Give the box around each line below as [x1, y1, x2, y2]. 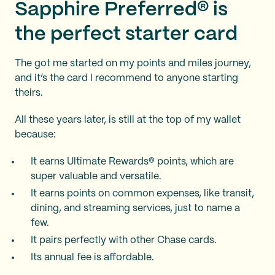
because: [15, 130, 56, 139]
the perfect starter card [15, 25, 238, 44]
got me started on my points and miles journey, [34, 59, 251, 68]
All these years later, [15, 115, 109, 125]
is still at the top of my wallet [109, 115, 241, 125]
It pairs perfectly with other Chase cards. [31, 236, 217, 245]
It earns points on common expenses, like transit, [31, 189, 254, 198]
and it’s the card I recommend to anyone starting [15, 74, 238, 83]
